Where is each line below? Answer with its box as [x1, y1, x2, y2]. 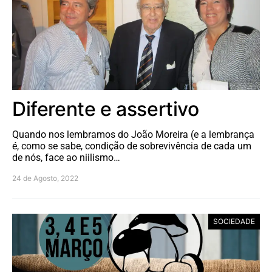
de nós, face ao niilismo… [12, 151, 120, 163]
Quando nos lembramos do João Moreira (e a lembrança [12, 128, 254, 140]
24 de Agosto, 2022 [12, 173, 78, 183]
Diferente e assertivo [12, 97, 199, 121]
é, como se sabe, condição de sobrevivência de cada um [12, 140, 251, 152]
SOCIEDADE [213, 216, 255, 226]
